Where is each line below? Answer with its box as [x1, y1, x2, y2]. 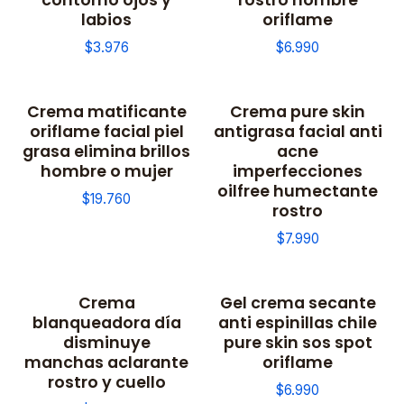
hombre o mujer [40, 159, 173, 182]
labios [81, 7, 132, 31]
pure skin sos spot [223, 331, 372, 354]
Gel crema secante [219, 291, 376, 315]
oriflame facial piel [29, 119, 184, 142]
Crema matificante [26, 99, 187, 123]
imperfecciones [233, 159, 363, 182]
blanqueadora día [32, 311, 181, 335]
